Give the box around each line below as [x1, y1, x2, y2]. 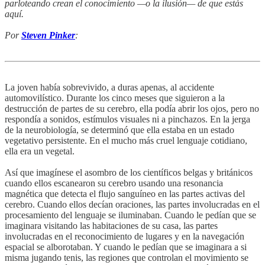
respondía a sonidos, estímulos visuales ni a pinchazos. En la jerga [5, 114, 250, 124]
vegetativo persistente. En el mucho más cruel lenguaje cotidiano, [5, 135, 247, 146]
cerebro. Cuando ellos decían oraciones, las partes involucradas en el [5, 199, 260, 209]
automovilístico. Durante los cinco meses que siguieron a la [5, 92, 225, 103]
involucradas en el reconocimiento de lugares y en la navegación [5, 231, 244, 241]
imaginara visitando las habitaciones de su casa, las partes [5, 220, 218, 231]
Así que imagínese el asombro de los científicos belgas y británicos [5, 167, 253, 177]
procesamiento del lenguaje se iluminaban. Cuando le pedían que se [5, 209, 256, 220]
